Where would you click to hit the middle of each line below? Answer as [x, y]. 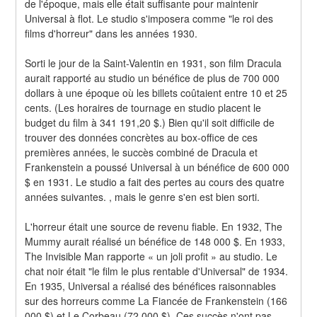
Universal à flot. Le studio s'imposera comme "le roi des [149, 18]
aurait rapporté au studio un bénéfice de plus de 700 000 [152, 77]
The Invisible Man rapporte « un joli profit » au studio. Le [151, 256]
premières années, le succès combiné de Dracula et [142, 152]
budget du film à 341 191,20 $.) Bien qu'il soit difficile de [150, 122]
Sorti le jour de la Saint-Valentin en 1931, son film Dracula [154, 63]
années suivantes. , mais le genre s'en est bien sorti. [143, 196]
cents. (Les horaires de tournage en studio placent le [143, 107]
